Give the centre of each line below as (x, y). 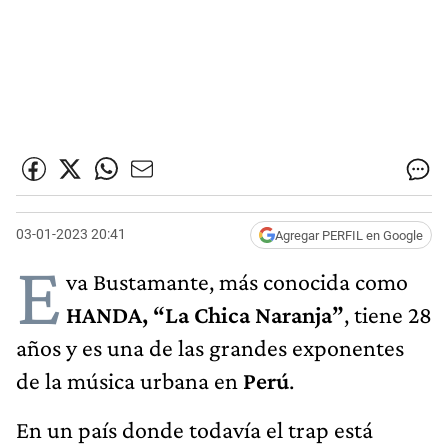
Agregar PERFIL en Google (349, 235)
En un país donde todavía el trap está (194, 429)
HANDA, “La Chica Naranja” (205, 314)
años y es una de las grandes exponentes (210, 347)
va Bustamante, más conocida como (237, 281)
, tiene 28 (388, 314)
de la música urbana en (129, 380)
